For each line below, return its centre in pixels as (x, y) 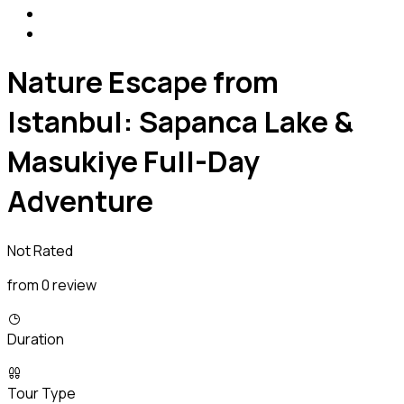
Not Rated (40, 250)
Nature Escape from (143, 83)
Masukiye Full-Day (133, 162)
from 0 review (52, 285)
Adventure (80, 202)
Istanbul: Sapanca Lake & (180, 122)
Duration (36, 339)
